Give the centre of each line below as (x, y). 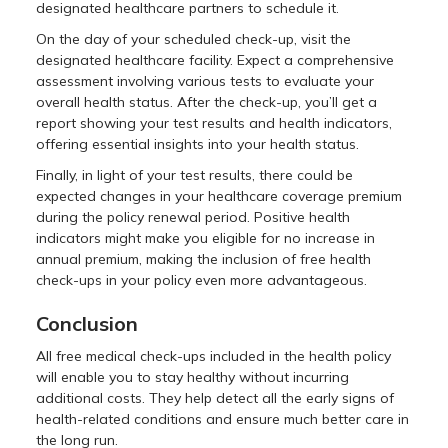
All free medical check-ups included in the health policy (214, 355)
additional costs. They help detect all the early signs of (215, 397)
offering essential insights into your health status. (198, 143)
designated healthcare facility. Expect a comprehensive (215, 59)
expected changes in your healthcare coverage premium (219, 195)
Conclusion (87, 323)
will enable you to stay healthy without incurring (193, 376)
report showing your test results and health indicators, (214, 122)
